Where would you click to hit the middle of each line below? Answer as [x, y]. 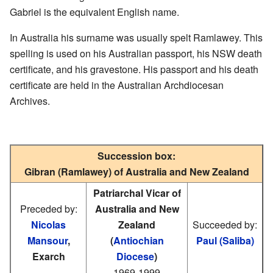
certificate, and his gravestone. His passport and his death [134, 69]
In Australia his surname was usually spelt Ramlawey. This [136, 37]
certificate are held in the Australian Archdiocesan [117, 85]
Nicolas [48, 224]
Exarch [48, 256]
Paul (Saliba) [225, 240]
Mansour [47, 240]
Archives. [30, 101]
